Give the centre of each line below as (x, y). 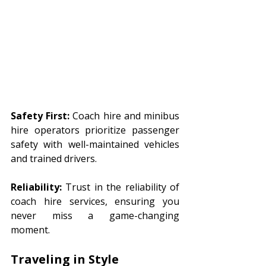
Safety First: (40, 116)
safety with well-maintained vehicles (95, 145)
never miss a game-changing (95, 216)
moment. (30, 230)
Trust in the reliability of (121, 187)
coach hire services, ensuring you (95, 202)
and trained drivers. (54, 159)
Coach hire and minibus (125, 116)
